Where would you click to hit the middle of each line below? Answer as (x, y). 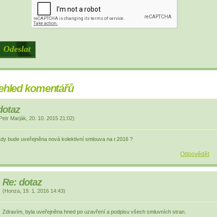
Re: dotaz (22, 182)
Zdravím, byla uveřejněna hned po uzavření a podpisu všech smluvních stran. (94, 212)
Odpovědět (195, 154)
